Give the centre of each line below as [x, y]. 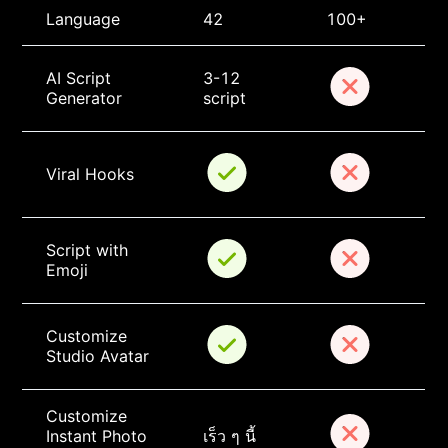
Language [83, 19]
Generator [84, 98]
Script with [90, 250]
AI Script [81, 78]
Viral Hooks [90, 174]
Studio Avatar [98, 356]
